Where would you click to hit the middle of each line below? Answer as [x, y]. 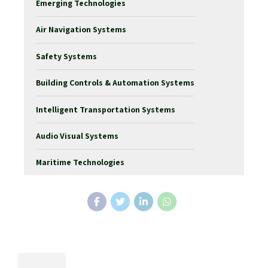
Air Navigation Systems [81, 30]
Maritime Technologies [80, 162]
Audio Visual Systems [77, 135]
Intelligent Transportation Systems [106, 109]
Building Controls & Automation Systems [115, 83]
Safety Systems [66, 56]
